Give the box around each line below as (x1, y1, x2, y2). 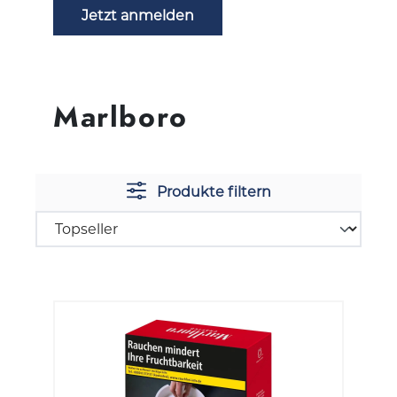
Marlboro (53, 97, 188, 136)
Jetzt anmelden (82, 6, 194, 24)
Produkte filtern (156, 183, 271, 200)
